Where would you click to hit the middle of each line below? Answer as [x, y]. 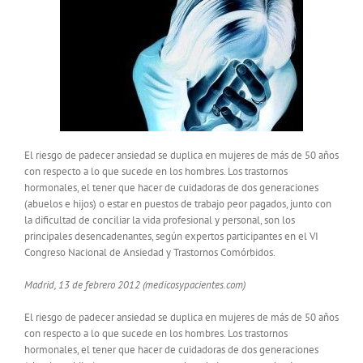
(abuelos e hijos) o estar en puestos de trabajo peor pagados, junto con [178, 204]
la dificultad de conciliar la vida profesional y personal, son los [160, 220]
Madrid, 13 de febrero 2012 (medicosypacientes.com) [135, 285]
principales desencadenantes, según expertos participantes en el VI [171, 237]
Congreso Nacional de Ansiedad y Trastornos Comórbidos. [150, 253]
